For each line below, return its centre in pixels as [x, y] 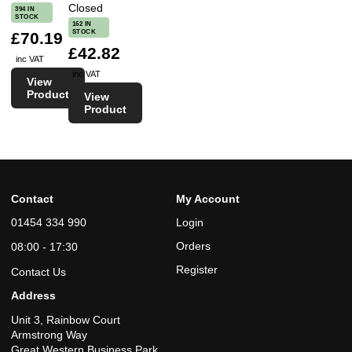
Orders [193, 246]
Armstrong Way [49, 334]
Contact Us [38, 271]
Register [197, 269]
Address [33, 295]
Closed [85, 8]
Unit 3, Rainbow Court [66, 319]
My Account [208, 198]
